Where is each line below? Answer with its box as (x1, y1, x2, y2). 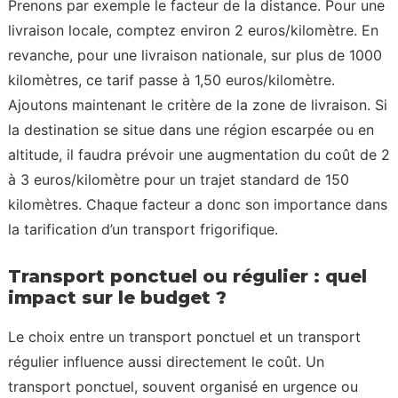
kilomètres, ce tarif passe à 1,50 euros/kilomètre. (8, 71, 335, 89)
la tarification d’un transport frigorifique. (8, 220, 278, 238)
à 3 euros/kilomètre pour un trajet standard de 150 (8, 171, 349, 188)
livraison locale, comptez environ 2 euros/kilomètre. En (8, 21, 378, 39)
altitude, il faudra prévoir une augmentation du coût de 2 (8, 146, 390, 163)
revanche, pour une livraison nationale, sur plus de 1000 (8, 46, 382, 64)
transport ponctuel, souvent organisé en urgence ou (8, 378, 358, 395)
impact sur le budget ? (8, 287, 227, 308)
